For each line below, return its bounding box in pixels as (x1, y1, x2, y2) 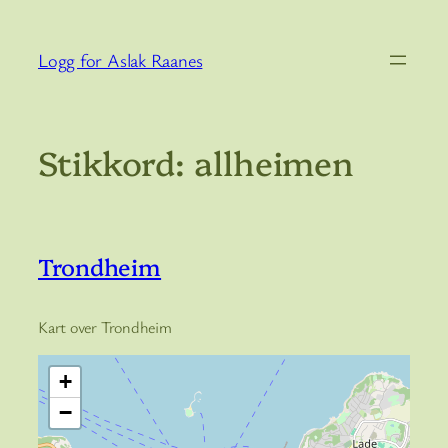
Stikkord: (38, 139, 194, 185)
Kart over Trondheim (38, 315, 172, 338)
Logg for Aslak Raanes (38, 47, 203, 72)
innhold (7, 62, 65, 86)
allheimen (194, 139, 355, 185)
